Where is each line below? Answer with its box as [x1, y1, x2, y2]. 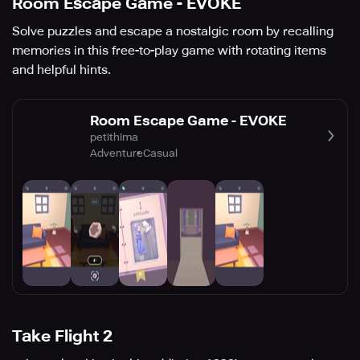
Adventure [90, 146, 143, 159]
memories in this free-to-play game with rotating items [12, 43, 326, 59]
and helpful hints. [12, 63, 111, 78]
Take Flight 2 [12, 326, 112, 346]
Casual [143, 146, 178, 159]
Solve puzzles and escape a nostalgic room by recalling [12, 24, 333, 39]
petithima [90, 130, 138, 143]
